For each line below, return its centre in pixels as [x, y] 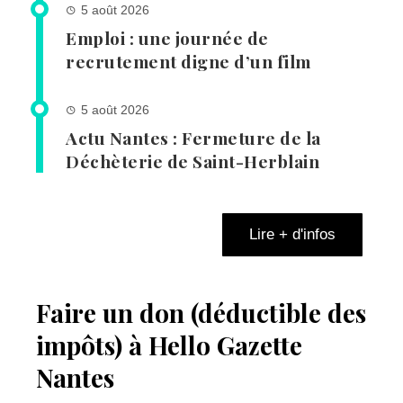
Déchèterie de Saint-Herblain [193, 161]
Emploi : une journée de [167, 38]
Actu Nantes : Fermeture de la [193, 138]
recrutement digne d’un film [188, 62]
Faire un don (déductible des [201, 313]
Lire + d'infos [292, 235]
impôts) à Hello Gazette [169, 345]
